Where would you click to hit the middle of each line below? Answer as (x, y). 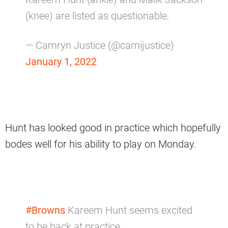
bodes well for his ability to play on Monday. (101, 144)
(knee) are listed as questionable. (97, 16)
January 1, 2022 (61, 61)
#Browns (45, 210)
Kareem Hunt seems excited (129, 210)
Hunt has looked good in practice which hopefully (113, 127)
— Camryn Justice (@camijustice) (100, 45)
